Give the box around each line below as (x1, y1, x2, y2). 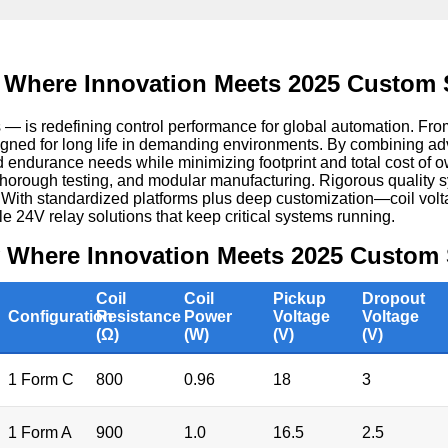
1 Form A (8, 424, 72, 442)
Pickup (273, 290, 326, 308)
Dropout (362, 290, 425, 308)
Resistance (96, 308, 181, 326)
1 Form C (8, 371, 74, 389)
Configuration (8, 308, 113, 326)
